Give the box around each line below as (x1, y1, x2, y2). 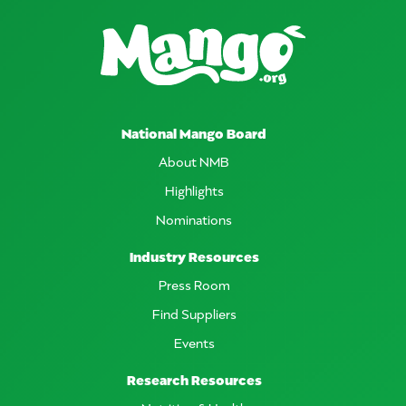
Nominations (156, 209, 232, 227)
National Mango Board (121, 122, 266, 141)
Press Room (158, 275, 230, 293)
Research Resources (126, 369, 262, 388)
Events (173, 333, 215, 351)
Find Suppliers (151, 304, 237, 322)
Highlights (164, 180, 224, 198)
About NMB (159, 151, 229, 169)
